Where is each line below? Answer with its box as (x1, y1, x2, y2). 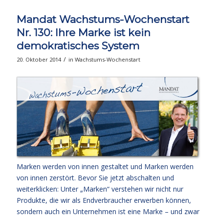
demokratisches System (16, 40, 139, 52)
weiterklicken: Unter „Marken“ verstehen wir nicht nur (16, 184, 183, 194)
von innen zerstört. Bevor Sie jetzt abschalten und (16, 173, 174, 183)
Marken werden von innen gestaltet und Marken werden (16, 162, 194, 172)
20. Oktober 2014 (16, 56, 61, 64)
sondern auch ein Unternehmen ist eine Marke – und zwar (16, 207, 199, 217)
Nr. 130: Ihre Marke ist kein (16, 26, 151, 39)
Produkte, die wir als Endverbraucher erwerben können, (16, 196, 191, 205)
